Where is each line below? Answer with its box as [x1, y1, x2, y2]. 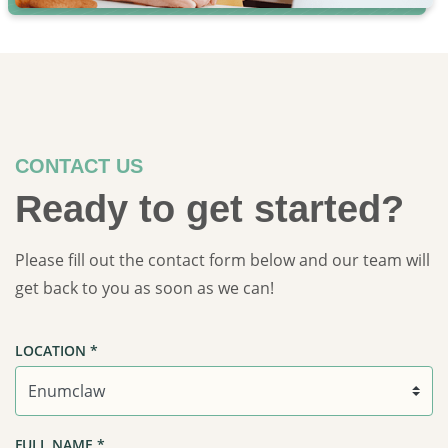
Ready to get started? [15, 188, 404, 231]
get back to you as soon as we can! [15, 277, 274, 300]
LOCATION [15, 341, 90, 361]
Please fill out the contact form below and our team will [15, 249, 430, 272]
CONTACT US [15, 155, 143, 178]
